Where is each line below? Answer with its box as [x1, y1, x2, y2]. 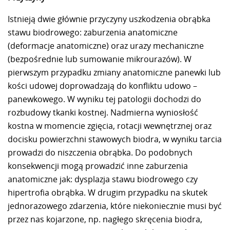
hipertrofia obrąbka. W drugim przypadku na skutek [8, 186, 207, 198]
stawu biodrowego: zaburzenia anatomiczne [8, 26, 178, 38]
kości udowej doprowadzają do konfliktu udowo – [8, 80, 197, 91]
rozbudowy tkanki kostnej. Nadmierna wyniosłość [8, 106, 198, 118]
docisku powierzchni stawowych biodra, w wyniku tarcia [8, 133, 222, 145]
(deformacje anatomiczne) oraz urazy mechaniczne [8, 40, 204, 51]
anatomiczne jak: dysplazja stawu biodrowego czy [8, 173, 198, 185]
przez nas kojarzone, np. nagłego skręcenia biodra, [8, 213, 202, 225]
